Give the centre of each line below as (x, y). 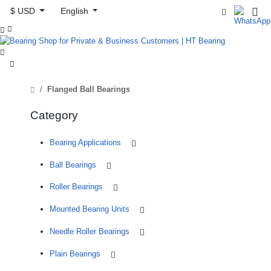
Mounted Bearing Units (90, 209)
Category (54, 115)
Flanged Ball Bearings (89, 89)
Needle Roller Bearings (90, 231)
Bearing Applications (85, 142)
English (75, 11)
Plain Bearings (75, 253)
